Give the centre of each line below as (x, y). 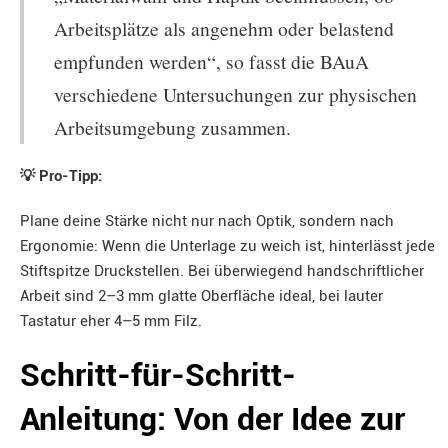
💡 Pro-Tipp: (61, 176)
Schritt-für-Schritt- (158, 375)
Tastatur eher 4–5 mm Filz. (111, 321)
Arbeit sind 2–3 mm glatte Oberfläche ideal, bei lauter (201, 296)
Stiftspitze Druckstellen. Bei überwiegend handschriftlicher (222, 271)
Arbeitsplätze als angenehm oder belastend (224, 28)
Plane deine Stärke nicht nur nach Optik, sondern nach (207, 221)
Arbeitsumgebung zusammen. (172, 127)
